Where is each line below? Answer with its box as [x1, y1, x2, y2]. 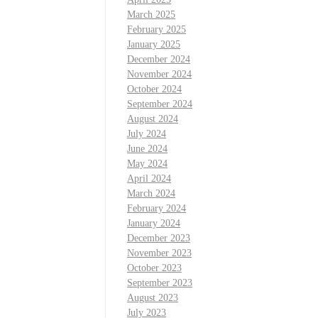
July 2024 [127, 128, 166, 140]
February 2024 [127, 203, 186, 214]
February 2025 [127, 24, 186, 35]
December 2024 [127, 54, 190, 65]
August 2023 [127, 292, 178, 304]
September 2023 [127, 278, 192, 289]
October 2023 [127, 263, 182, 274]
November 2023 [127, 248, 192, 259]
